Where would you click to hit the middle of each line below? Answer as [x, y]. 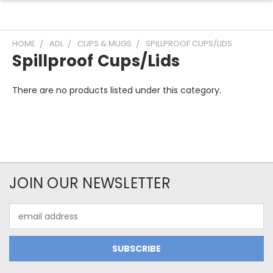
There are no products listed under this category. [117, 90]
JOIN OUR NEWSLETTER [90, 183]
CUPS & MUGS [105, 44]
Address [26, 222]
